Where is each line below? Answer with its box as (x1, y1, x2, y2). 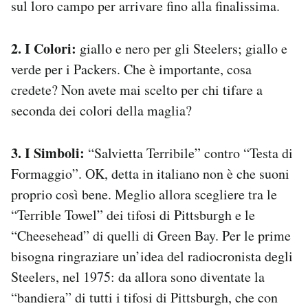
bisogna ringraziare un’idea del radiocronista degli (11, 246, 293, 265)
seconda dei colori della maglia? (11, 100, 192, 120)
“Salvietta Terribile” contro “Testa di (85, 143, 293, 162)
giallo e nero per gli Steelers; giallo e (76, 38, 287, 58)
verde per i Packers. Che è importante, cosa (11, 59, 252, 78)
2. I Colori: (11, 38, 76, 58)
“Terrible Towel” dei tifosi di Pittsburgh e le (11, 205, 255, 224)
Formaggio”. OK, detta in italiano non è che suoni (11, 164, 289, 183)
